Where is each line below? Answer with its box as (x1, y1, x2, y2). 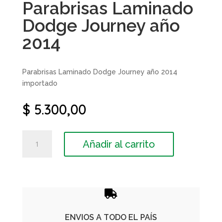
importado (22, 79, 57, 88)
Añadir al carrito (82, 138, 155, 150)
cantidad (21, 199, 49, 209)
